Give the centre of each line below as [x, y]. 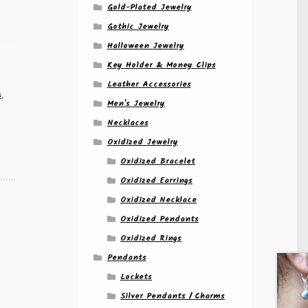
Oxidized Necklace [158, 199]
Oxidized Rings [151, 238]
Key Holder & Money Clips [161, 65]
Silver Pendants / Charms [172, 296]
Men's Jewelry [136, 103]
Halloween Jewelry [145, 45]
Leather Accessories [149, 84]
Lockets [136, 276]
